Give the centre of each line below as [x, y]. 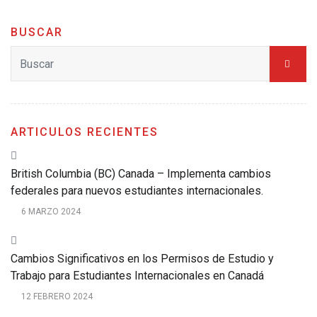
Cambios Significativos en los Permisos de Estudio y [142, 259]
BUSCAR [37, 32]
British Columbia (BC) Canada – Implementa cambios [141, 174]
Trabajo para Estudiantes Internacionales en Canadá [137, 276]
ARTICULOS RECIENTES [85, 132]
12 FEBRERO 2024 [57, 296]
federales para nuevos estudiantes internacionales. [137, 191]
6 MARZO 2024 [51, 212]
